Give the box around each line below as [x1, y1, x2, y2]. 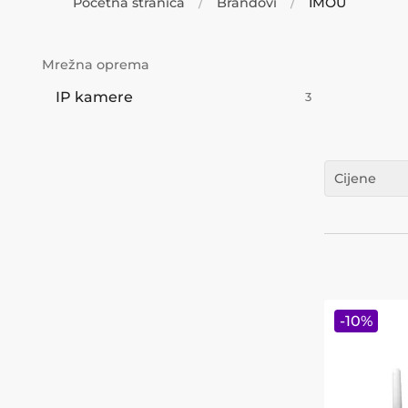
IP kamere [56, 87, 133, 106]
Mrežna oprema [42, 56, 149, 73]
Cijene [334, 170, 376, 188]
